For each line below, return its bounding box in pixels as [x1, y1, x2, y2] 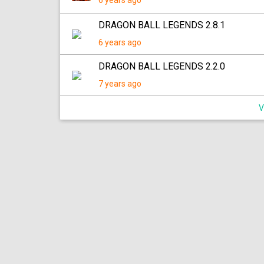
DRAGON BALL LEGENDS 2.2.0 [98, 61, 225, 72]
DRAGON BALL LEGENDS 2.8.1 [98, 19, 225, 31]
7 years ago [98, 79, 141, 88]
